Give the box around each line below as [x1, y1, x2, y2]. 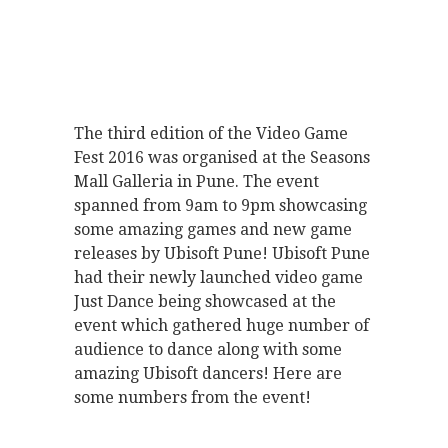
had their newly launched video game [74, 268, 363, 288]
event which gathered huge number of [74, 316, 369, 336]
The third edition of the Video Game [74, 124, 348, 144]
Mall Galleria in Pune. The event [74, 172, 319, 192]
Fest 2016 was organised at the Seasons [74, 148, 370, 168]
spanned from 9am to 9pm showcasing [74, 196, 367, 216]
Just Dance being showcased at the [74, 292, 336, 312]
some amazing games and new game [74, 220, 352, 240]
